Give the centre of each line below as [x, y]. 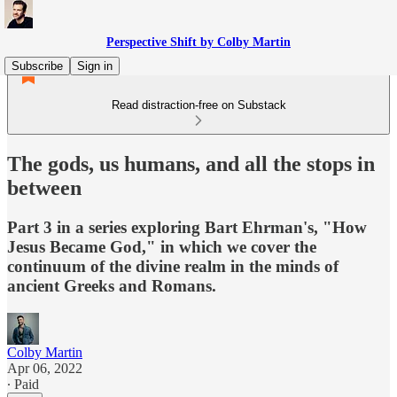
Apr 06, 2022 [45, 368]
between [44, 187]
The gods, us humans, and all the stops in [191, 163]
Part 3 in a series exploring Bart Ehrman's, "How [187, 227]
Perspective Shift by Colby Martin [198, 42]
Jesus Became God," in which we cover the [162, 246]
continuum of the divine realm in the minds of [173, 266]
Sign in [95, 66]
